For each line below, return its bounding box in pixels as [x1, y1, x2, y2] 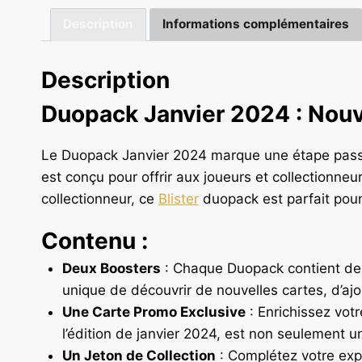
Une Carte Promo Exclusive [61, 304, 246, 321]
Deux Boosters [61, 260, 161, 277]
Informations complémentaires [162, 16, 350, 32]
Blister [158, 191, 199, 208]
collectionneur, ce [41, 191, 158, 208]
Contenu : [41, 227, 148, 255]
